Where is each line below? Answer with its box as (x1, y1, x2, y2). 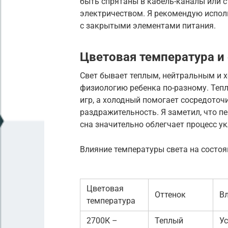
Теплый (155, 215, 183, 225)
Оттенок (155, 189, 186, 199)
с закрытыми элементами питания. (80, 20, 216, 31)
